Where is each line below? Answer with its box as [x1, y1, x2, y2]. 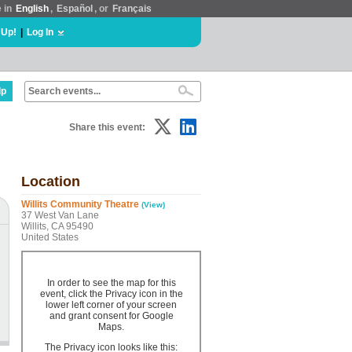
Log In [27, 27, 53, 38]
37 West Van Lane [21, 210, 99, 221]
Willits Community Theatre [21, 199, 139, 210]
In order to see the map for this [46, 277, 176, 288]
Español [57, 3, 93, 14]
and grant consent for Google [49, 310, 174, 321]
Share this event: [69, 122, 145, 133]
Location [21, 174, 80, 189]
